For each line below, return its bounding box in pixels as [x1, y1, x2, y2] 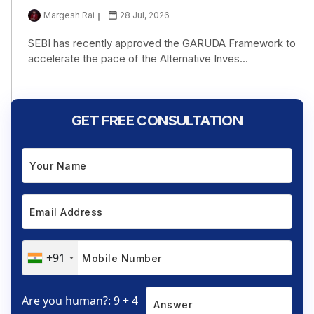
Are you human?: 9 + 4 [22, 293, 138, 309]
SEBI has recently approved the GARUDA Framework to [28, 36, 296, 50]
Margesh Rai [43, 10, 95, 21]
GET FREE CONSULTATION [71, 112, 243, 130]
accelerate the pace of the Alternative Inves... [28, 52, 248, 66]
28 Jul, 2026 [120, 10, 170, 21]
